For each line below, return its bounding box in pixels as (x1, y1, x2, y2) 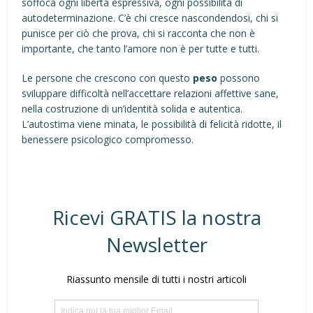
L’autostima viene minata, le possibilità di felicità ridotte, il (22, 117, 282, 131)
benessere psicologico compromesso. (22, 133, 194, 146)
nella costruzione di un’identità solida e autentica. (22, 102, 243, 115)
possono (217, 71, 261, 85)
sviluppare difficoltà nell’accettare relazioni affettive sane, (22, 87, 279, 100)
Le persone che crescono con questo (22, 71, 194, 85)
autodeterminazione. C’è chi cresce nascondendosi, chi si (22, 11, 279, 24)
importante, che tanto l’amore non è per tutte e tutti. (22, 42, 260, 55)
